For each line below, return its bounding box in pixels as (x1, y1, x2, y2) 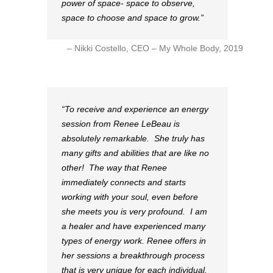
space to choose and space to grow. (62, 12, 200, 23)
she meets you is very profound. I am (62, 207, 207, 217)
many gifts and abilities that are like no (62, 148, 209, 158)
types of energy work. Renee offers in (62, 236, 206, 246)
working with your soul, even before (62, 192, 198, 202)
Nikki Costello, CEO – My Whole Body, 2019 (74, 43, 243, 54)
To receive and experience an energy (65, 104, 208, 115)
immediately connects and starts (62, 177, 186, 188)
